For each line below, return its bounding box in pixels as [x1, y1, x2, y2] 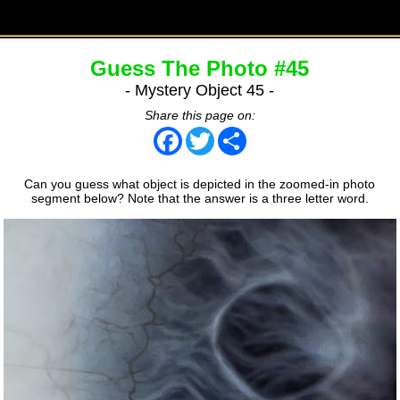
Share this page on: [144, 107, 255, 122]
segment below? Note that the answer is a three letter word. [30, 190, 369, 205]
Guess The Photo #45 [90, 55, 310, 80]
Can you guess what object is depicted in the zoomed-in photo [24, 176, 376, 191]
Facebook [181, 126, 238, 141]
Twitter [213, 126, 252, 141]
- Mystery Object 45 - [125, 80, 275, 99]
